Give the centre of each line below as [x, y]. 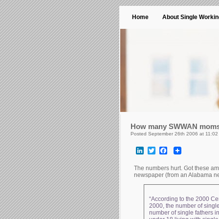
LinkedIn [159, 150]
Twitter [167, 150]
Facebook [185, 150]
